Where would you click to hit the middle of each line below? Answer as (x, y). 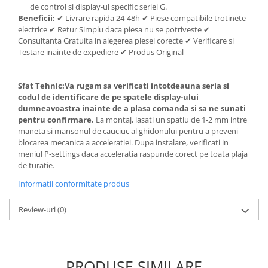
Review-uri (38, 209)
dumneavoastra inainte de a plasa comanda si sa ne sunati (132, 108)
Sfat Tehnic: (41, 86)
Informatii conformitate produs (74, 184)
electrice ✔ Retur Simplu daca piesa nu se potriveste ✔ (114, 29)
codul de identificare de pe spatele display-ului (108, 97)
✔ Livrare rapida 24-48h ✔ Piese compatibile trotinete (150, 18)
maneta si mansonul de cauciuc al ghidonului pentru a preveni (128, 131)
